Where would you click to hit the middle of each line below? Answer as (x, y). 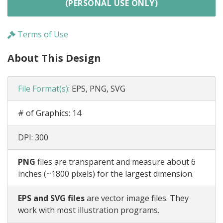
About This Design (54, 58)
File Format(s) (43, 88)
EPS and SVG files (51, 198)
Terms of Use (42, 34)
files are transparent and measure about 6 (115, 162)
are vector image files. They (137, 198)
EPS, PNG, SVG (99, 88)
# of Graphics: (45, 113)
